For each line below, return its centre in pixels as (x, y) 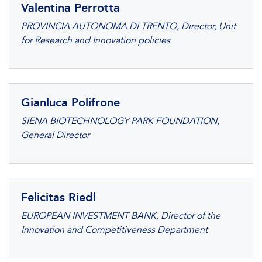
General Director (55, 135)
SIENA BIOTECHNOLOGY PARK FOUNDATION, (120, 121)
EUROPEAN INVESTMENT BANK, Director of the (121, 216)
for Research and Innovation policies (96, 40)
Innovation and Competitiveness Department (114, 230)
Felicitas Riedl (58, 197)
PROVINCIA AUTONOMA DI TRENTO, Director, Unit (128, 26)
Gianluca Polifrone (70, 102)
